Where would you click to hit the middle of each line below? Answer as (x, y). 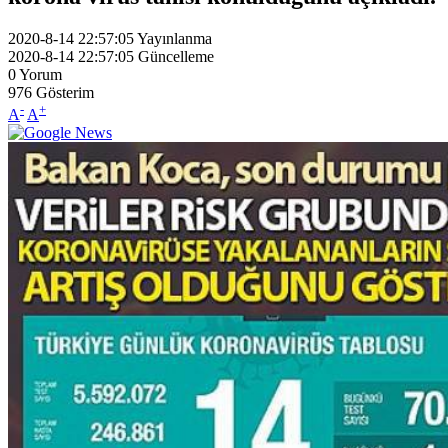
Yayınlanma (174, 38)
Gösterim (65, 92)
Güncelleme (176, 56)
